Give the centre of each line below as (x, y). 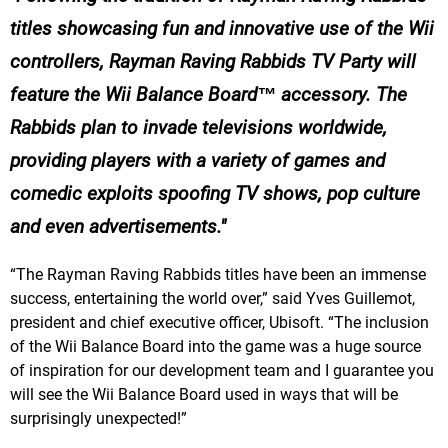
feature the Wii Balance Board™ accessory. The (208, 94)
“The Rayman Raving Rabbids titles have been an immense (218, 274)
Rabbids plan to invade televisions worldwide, (198, 127)
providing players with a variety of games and (197, 160)
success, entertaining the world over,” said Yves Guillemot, (212, 298)
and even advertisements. (115, 226)
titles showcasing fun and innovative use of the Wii (222, 28)
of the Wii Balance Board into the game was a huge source (215, 346)
